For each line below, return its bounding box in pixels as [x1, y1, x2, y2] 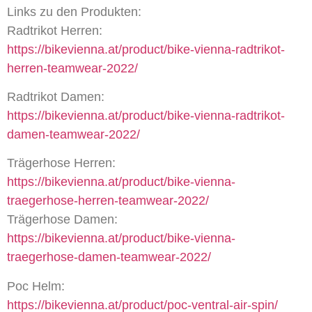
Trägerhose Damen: [7, 212, 118, 227]
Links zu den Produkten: [7, 4, 141, 19]
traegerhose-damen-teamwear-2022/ [7, 250, 211, 265]
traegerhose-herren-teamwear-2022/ [7, 194, 209, 208]
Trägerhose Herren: [7, 156, 116, 171]
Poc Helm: [7, 279, 65, 293]
